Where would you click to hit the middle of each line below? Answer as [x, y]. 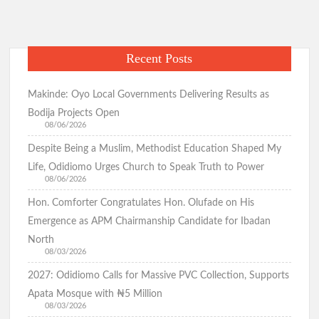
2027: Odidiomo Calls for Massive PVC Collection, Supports [159, 276]
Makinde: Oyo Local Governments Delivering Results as [149, 95]
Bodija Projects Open [74, 114]
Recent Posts [159, 59]
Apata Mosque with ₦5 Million [95, 294]
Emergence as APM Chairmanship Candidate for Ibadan [150, 222]
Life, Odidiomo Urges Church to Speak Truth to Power [146, 168]
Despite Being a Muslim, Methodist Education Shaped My [155, 149]
